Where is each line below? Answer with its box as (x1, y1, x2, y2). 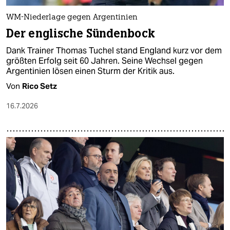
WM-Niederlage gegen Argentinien (6, 13, 138, 22)
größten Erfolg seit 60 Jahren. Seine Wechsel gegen (6, 55, 203, 66)
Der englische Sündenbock (6, 26, 155, 41)
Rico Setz (22, 81, 57, 91)
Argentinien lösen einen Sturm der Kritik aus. (6, 65, 175, 76)
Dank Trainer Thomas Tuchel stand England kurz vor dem (6, 45, 222, 56)
